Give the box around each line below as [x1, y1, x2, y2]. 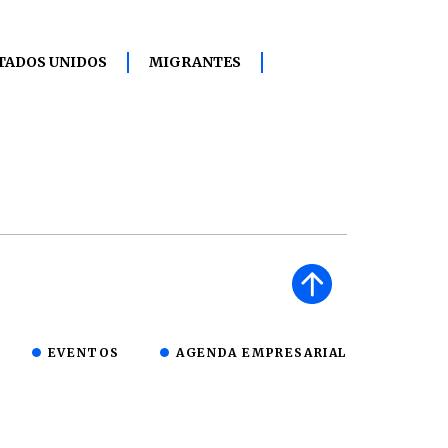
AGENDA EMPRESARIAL [176, 344, 347, 360]
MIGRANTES [149, 52, 241, 71]
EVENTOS [47, 344, 120, 360]
